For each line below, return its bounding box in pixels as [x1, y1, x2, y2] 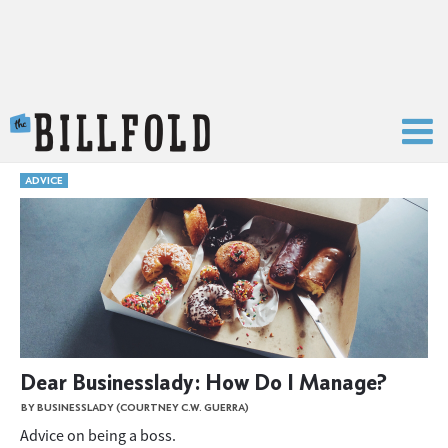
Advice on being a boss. [20, 425, 176, 445]
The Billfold [210, 113, 295, 135]
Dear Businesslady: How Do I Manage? [20, 367, 387, 396]
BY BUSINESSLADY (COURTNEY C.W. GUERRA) [21, 401, 249, 414]
